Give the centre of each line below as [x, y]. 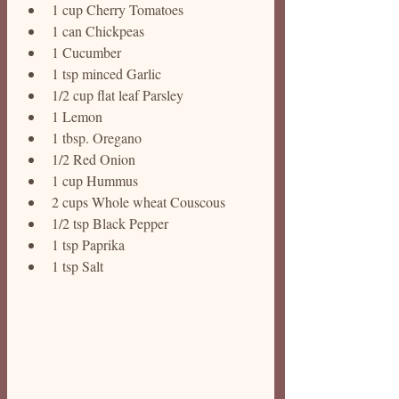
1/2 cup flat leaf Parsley [119, 95]
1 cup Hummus [97, 180]
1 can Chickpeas [98, 31]
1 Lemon [77, 116]
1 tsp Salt [79, 266]
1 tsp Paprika [88, 244]
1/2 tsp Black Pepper [112, 223]
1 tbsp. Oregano [98, 138]
